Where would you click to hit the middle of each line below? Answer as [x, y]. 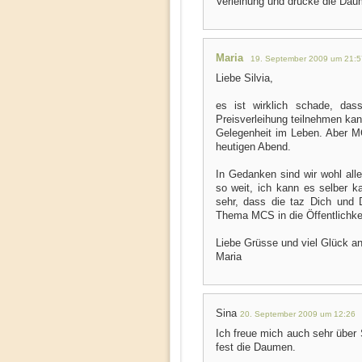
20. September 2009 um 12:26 [297, 314]
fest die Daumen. [255, 347]
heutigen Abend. [253, 147]
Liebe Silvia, [244, 78]
